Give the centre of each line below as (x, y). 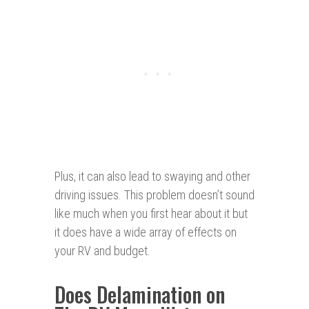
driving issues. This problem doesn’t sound (154, 195)
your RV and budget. (102, 251)
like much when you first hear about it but (151, 214)
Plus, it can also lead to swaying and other (152, 177)
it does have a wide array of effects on (146, 232)
